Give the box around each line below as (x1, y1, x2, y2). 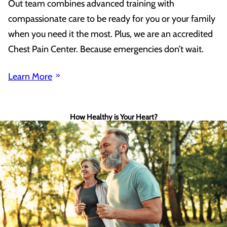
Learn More (8, 70, 52, 82)
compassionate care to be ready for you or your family (8, 13, 215, 24)
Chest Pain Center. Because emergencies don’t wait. (8, 43, 206, 55)
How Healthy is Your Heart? (69, 112, 158, 122)
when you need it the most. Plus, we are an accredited (8, 28, 213, 40)
